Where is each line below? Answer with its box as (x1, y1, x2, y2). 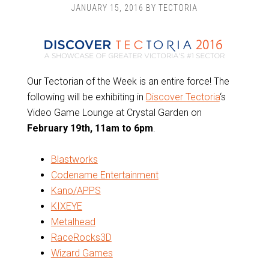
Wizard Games (50, 247, 113, 259)
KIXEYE (50, 201, 82, 212)
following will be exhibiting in (26, 91, 146, 103)
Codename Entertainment (50, 169, 159, 181)
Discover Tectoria (145, 91, 220, 103)
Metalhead (50, 216, 95, 228)
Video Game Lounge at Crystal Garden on (26, 107, 202, 118)
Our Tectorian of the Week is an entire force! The (26, 76, 229, 87)
